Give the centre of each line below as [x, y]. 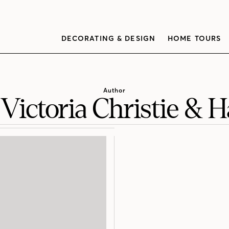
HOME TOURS [194, 38]
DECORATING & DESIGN [108, 38]
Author [114, 90]
